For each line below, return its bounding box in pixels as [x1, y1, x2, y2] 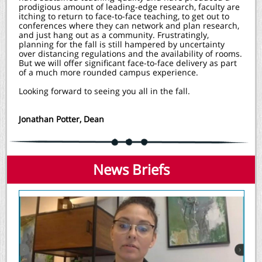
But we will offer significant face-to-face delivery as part [19, 57, 237, 68]
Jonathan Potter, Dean [19, 113, 104, 125]
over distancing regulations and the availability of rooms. [19, 48, 242, 59]
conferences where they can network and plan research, [19, 20, 239, 31]
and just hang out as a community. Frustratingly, [19, 29, 209, 40]
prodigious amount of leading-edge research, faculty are [19, 1, 240, 12]
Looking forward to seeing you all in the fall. [19, 85, 190, 96]
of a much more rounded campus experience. [19, 67, 198, 78]
